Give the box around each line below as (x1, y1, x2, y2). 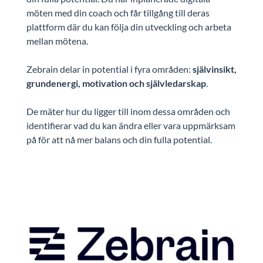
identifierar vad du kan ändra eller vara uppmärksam (26, 119, 235, 131)
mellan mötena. (26, 35, 90, 46)
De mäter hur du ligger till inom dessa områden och (26, 105, 230, 117)
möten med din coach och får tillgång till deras (26, 6, 210, 18)
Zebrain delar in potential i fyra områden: (26, 63, 193, 75)
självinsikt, (192, 63, 237, 75)
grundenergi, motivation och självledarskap (26, 77, 206, 89)
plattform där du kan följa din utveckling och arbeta (26, 21, 231, 32)
